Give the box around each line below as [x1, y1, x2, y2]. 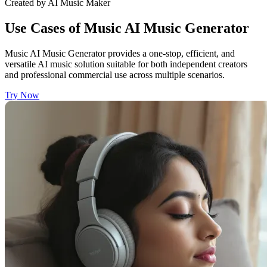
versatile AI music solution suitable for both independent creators [5, 58, 247, 69]
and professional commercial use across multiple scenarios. [5, 69, 225, 80]
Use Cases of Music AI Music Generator [5, 20, 249, 36]
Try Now [5, 89, 39, 100]
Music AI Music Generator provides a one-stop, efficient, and [5, 48, 235, 58]
